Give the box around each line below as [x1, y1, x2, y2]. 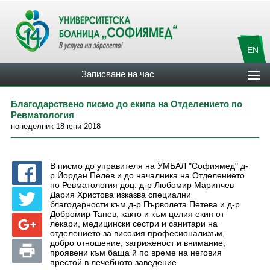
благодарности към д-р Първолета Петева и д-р [50, 199, 240, 209]
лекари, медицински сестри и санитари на [50, 219, 218, 228]
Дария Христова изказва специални [50, 190, 191, 199]
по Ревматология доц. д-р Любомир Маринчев [50, 180, 234, 190]
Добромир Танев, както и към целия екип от [50, 209, 224, 219]
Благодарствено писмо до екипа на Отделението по [11, 99, 242, 109]
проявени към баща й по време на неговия [50, 248, 222, 257]
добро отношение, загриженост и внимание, [50, 238, 225, 248]
